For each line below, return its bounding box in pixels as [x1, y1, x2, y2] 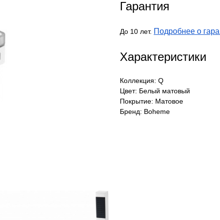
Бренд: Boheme [120, 108, 170, 116]
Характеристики [120, 50, 206, 64]
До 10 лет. [120, 27, 154, 36]
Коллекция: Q [120, 77, 164, 85]
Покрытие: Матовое [120, 97, 183, 106]
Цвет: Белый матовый [120, 87, 190, 95]
